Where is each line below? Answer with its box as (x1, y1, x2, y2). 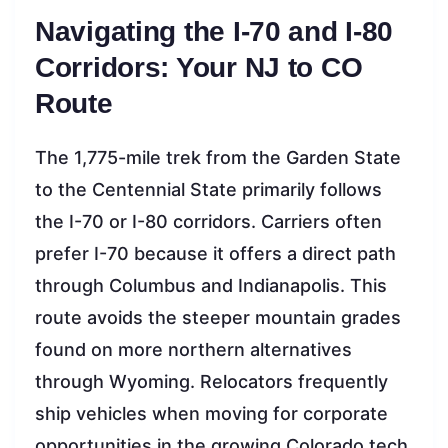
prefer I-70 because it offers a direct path (35, 242, 396, 264)
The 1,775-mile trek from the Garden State (35, 146, 401, 168)
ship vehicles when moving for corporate (35, 402, 388, 424)
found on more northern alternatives (35, 338, 352, 360)
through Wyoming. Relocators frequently (35, 370, 388, 392)
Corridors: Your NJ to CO (35, 51, 363, 83)
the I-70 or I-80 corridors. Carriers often (35, 210, 382, 232)
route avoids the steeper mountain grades (35, 306, 401, 328)
